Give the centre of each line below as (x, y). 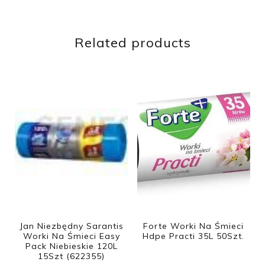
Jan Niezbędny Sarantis (71, 226)
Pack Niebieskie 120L (71, 246)
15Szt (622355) (72, 256)
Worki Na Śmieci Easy (71, 236)
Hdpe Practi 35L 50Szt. (194, 236)
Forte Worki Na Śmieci (194, 226)
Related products (132, 42)
